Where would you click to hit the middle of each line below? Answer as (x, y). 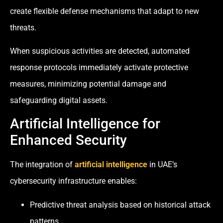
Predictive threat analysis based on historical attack (120, 205)
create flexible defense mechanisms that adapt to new (105, 11)
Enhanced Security (68, 140)
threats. (23, 27)
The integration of (42, 165)
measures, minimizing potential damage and (88, 84)
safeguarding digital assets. (59, 101)
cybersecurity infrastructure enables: (73, 181)
